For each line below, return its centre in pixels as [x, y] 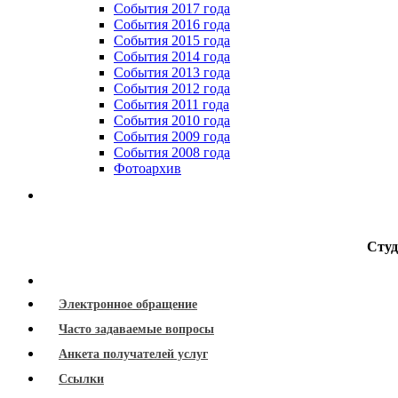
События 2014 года [172, 56]
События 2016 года [172, 24]
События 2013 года [172, 72]
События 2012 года [172, 88]
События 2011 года [171, 104]
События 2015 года [172, 40]
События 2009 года [172, 136]
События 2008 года [172, 152]
